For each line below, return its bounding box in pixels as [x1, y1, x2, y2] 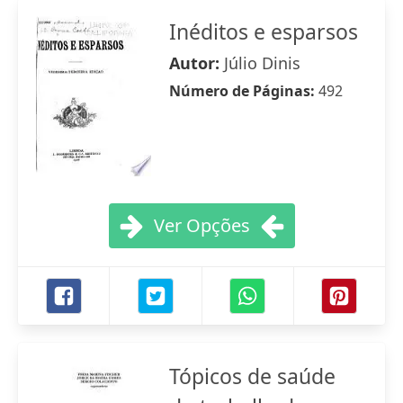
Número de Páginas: [169, 81, 318, 101]
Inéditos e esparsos [169, 17, 358, 46]
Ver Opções [153, 213, 250, 237]
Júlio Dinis [224, 52, 300, 74]
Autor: [169, 52, 224, 74]
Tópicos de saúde [169, 362, 336, 390]
